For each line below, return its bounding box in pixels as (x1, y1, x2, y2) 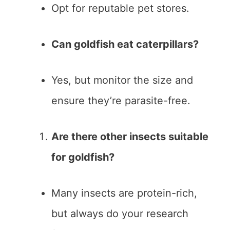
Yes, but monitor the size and (51, 74, 193, 87)
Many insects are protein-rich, (51, 187, 197, 200)
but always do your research (51, 207, 188, 220)
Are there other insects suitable (51, 130, 208, 143)
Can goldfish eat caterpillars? (51, 38, 199, 51)
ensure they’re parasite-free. (51, 94, 190, 107)
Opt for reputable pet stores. (51, 2, 189, 15)
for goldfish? (51, 151, 114, 164)
